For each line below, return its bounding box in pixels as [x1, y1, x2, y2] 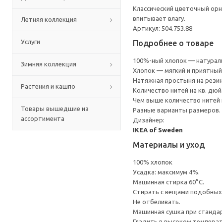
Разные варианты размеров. [133, 107, 221, 113]
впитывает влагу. [133, 15, 185, 22]
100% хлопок [133, 159, 172, 166]
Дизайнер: [133, 116, 165, 123]
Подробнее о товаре [133, 39, 214, 48]
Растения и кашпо [21, 83, 75, 90]
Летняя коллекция [21, 16, 77, 23]
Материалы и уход [133, 140, 205, 149]
